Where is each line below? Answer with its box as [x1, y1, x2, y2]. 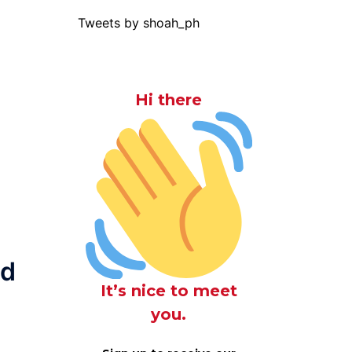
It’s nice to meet [100, 280, 237, 300]
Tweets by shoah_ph [77, 15, 200, 31]
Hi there [135, 90, 203, 109]
